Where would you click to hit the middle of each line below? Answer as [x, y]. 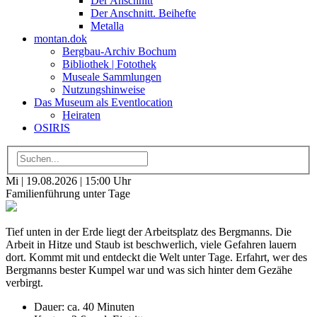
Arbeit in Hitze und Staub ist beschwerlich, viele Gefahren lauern [151, 244]
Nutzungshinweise [104, 90]
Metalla [107, 26]
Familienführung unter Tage [68, 193]
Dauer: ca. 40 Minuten [84, 306]
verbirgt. [24, 282]
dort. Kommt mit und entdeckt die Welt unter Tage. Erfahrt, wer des [156, 257]
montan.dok [60, 39]
